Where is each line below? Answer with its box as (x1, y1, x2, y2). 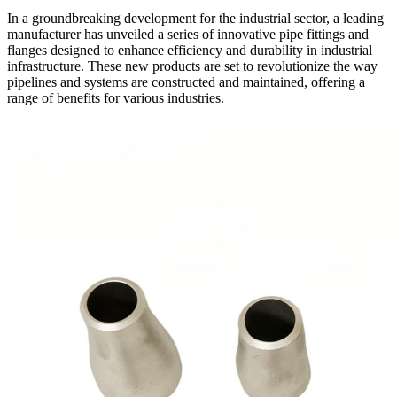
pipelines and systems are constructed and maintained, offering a (7, 74, 365, 90)
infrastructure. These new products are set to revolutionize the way (7, 58, 378, 74)
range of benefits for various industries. (7, 90, 224, 105)
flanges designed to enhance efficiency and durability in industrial (7, 42, 372, 58)
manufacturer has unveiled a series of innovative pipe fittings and (7, 26, 369, 42)
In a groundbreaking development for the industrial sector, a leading (7, 10, 384, 26)
